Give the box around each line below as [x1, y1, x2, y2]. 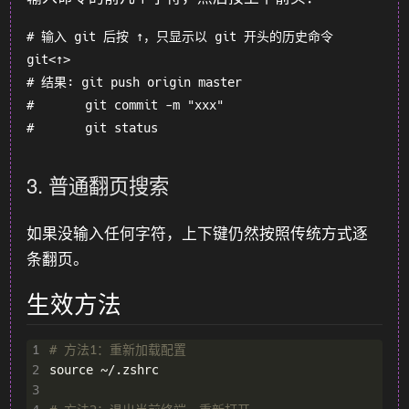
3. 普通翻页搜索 [26, 170, 170, 200]
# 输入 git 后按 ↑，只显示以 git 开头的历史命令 [26, 29, 334, 45]
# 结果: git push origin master [26, 75, 243, 90]
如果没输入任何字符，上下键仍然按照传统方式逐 [26, 221, 369, 244]
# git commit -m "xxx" [26, 98, 225, 113]
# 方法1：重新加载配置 [48, 341, 186, 357]
